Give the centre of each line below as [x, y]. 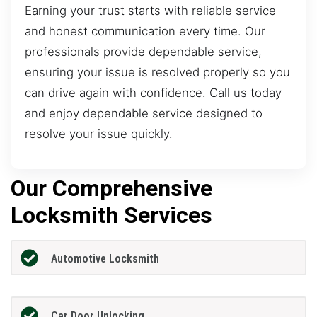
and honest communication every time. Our [145, 31]
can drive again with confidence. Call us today [153, 93]
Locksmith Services [111, 215]
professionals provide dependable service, [143, 52]
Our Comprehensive [111, 188]
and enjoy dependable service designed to [144, 114]
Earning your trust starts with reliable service [150, 11]
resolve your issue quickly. [99, 134]
